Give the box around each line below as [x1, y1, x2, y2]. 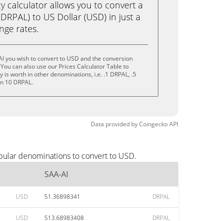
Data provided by [91, 120, 138, 128]
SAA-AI [44, 169, 68, 180]
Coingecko [139, 120, 168, 128]
